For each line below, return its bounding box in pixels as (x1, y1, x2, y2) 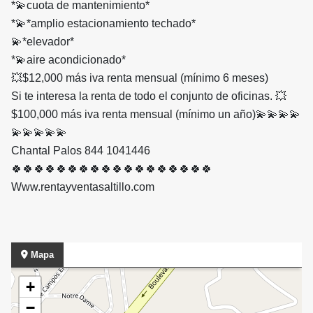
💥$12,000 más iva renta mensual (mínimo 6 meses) (11, 72, 268, 85)
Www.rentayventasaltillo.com (11, 181, 154, 194)
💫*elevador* (11, 36, 74, 48)
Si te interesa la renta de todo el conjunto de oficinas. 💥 (11, 90, 286, 103)
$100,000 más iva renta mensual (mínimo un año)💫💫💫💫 (11, 108, 300, 121)
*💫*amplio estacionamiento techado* (11, 17, 196, 30)
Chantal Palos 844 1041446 (11, 145, 153, 157)
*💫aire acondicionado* (11, 54, 129, 66)
